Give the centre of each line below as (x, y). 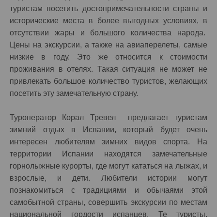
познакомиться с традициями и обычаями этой (108, 190)
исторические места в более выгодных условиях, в (108, 21)
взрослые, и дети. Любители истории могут (108, 178)
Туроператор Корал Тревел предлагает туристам (108, 117)
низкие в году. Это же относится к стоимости (108, 57)
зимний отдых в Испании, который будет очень (108, 130)
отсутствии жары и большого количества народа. (108, 33)
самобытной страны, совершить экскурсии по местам (108, 202)
